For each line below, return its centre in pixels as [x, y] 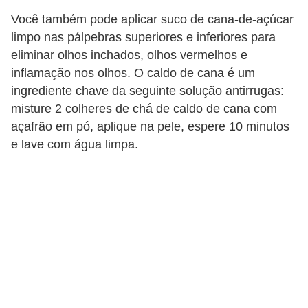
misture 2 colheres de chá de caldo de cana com [144, 109]
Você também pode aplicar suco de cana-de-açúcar [152, 20]
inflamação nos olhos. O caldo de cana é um [133, 73]
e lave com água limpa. [75, 145]
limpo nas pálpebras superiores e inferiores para [143, 37]
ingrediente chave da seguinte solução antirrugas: [147, 91]
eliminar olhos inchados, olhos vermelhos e [129, 55]
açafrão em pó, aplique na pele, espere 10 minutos [150, 127]
